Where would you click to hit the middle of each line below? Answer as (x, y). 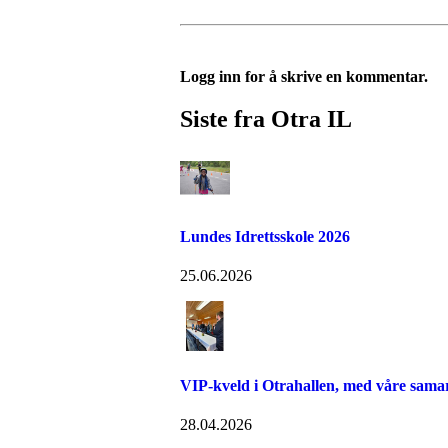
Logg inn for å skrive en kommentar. (304, 76)
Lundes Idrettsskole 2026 (265, 237)
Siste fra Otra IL (266, 118)
